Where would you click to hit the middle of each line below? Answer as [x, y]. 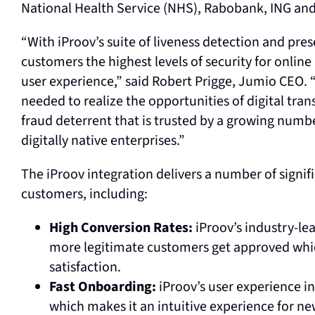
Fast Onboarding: [102, 287]
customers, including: [84, 194]
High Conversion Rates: [121, 228]
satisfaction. [85, 267]
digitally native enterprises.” [103, 141]
